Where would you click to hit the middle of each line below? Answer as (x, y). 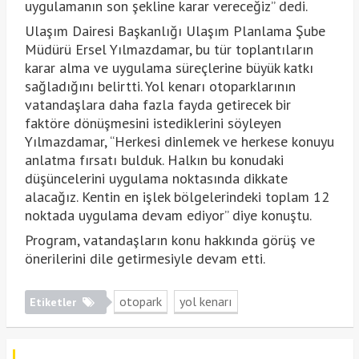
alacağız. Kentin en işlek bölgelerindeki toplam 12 (177, 197)
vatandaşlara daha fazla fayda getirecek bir (157, 105)
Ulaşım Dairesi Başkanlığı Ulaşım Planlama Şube (175, 31)
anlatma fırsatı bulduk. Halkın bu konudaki (154, 160)
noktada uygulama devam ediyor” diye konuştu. (168, 216)
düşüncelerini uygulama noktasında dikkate (156, 179)
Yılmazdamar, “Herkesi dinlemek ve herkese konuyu (179, 142)
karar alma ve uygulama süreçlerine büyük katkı (169, 68)
